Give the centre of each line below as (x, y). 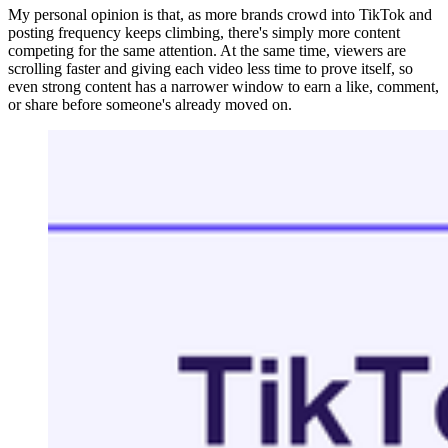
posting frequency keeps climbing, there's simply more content (204, 32)
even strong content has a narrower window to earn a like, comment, (223, 86)
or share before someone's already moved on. (150, 104)
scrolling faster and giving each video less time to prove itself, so (210, 68)
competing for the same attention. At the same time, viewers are (207, 50)
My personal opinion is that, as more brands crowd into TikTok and (220, 14)
